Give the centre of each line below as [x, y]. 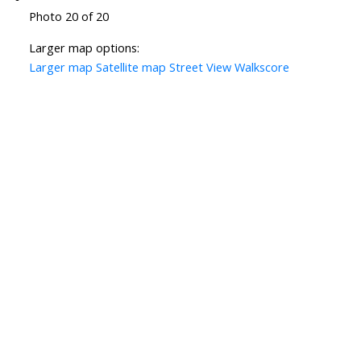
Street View [200, 67]
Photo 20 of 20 [68, 17]
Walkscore [261, 67]
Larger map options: [84, 48]
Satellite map [131, 67]
